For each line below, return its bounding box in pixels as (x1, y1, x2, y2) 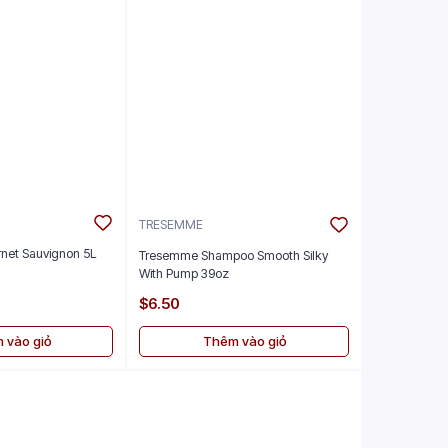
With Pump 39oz (139, 266, 229, 282)
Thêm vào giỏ (202, 333, 286, 350)
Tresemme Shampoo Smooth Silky (139, 248, 328, 264)
